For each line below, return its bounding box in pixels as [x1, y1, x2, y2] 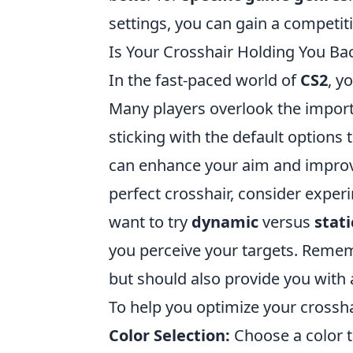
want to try [109, 211, 191, 232]
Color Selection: [109, 325, 230, 346]
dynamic [191, 211, 258, 232]
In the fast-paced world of [109, 69, 300, 91]
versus [258, 211, 314, 232]
